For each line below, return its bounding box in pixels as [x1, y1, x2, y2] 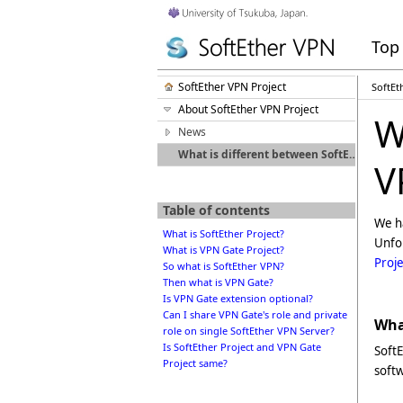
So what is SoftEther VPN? [163, 259, 284, 273]
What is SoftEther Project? [163, 227, 284, 241]
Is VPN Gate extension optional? [163, 291, 313, 306]
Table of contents [163, 201, 270, 219]
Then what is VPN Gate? [163, 275, 273, 290]
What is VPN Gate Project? [163, 243, 284, 257]
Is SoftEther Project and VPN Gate [163, 340, 321, 354]
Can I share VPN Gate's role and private [163, 308, 347, 322]
